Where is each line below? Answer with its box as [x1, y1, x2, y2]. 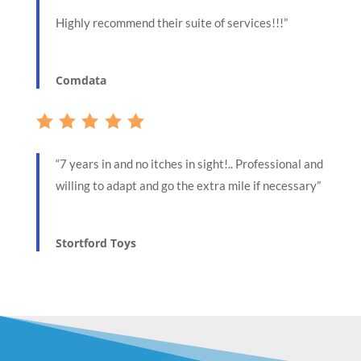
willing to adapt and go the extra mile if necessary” [55, 177, 321, 193]
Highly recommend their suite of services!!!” [55, 15, 288, 30]
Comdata [55, 72, 106, 88]
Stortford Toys [55, 234, 136, 251]
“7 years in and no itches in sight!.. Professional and [55, 156, 323, 171]
